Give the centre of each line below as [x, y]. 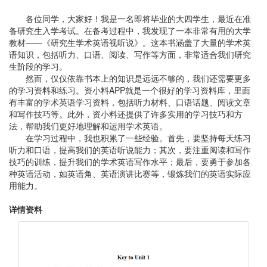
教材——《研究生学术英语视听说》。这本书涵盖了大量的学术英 [130, 42]
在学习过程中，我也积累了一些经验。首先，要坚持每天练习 [138, 138]
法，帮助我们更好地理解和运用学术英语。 [88, 126]
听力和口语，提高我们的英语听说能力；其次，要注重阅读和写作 [130, 150]
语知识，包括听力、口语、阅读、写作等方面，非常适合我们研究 [130, 54]
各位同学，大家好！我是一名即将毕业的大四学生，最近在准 [138, 18]
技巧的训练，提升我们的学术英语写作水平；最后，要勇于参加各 [130, 162]
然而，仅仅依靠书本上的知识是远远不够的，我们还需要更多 [138, 78]
